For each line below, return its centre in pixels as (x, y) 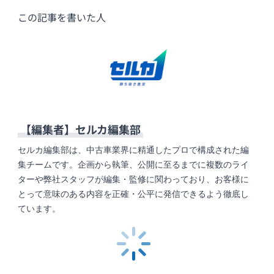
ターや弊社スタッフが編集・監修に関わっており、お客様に (134, 180)
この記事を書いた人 (62, 17)
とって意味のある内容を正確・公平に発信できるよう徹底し (134, 194)
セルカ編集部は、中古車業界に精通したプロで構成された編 (134, 150)
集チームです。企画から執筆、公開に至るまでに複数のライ (134, 165)
